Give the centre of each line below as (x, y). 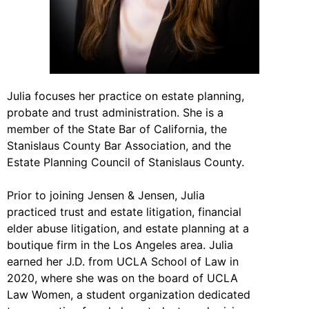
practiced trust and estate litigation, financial (124, 211)
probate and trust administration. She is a (115, 112)
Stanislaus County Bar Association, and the (119, 145)
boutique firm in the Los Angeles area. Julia (120, 245)
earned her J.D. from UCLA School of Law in (123, 261)
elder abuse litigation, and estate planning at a (128, 228)
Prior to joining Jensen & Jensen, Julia (106, 195)
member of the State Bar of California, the (117, 129)
